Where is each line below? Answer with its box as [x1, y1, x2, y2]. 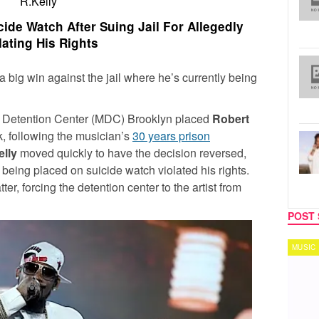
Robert [212, 110, 249, 127]
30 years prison [132, 127, 210, 145]
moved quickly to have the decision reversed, [17, 145, 246, 162]
